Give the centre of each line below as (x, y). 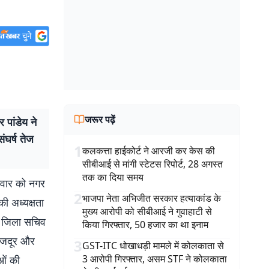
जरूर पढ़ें (100, 119)
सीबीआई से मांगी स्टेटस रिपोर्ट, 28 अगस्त (153, 164)
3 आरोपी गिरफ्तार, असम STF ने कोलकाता (155, 259)
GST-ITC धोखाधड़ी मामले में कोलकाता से (153, 246)
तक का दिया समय (113, 177)
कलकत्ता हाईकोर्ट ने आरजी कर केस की (149, 151)
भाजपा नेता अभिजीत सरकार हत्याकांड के (152, 198)
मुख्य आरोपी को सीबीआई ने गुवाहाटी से (147, 211)
